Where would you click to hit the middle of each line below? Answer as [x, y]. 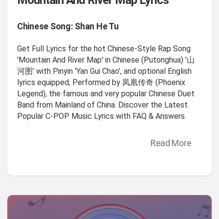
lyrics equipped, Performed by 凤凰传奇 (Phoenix [101, 83]
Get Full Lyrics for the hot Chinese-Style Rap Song [104, 49]
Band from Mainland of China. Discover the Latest [102, 105]
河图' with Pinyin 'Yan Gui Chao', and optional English [104, 71]
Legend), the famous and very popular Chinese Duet [106, 94]
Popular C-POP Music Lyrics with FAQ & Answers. [102, 116]
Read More [171, 143]
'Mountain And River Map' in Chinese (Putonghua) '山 [106, 60]
